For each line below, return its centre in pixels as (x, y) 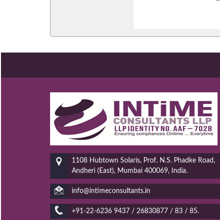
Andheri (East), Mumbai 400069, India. (130, 171)
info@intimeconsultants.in (111, 191)
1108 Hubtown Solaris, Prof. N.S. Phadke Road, (143, 161)
